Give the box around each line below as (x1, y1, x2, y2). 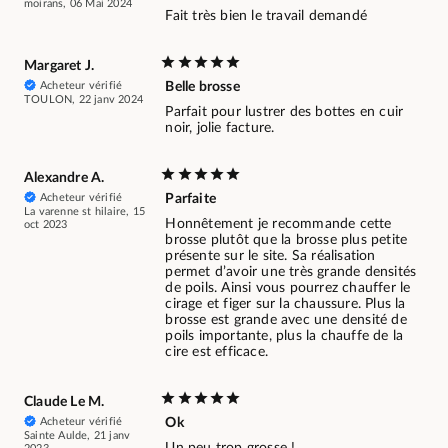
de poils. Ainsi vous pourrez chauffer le (165, 280, 411, 295)
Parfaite (165, 191, 216, 206)
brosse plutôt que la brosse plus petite (165, 232, 408, 247)
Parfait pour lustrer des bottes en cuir (165, 104, 404, 119)
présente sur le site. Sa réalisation (165, 248, 376, 263)
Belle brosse (165, 79, 240, 94)
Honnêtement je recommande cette (165, 216, 392, 231)
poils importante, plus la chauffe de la (165, 328, 404, 343)
